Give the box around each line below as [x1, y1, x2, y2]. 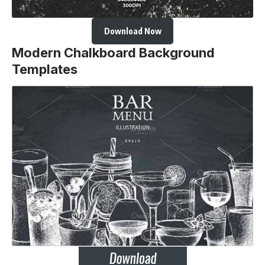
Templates [12, 62, 77, 77]
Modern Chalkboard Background [12, 45, 215, 61]
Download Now [104, 26, 161, 37]
